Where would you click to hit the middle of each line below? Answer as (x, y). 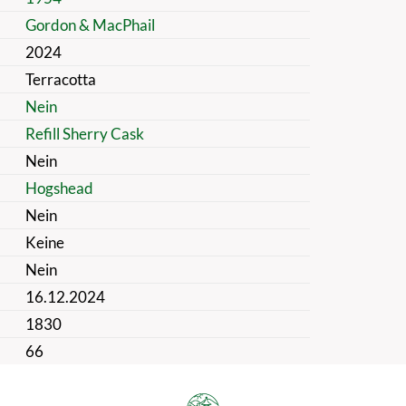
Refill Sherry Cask (84, 133)
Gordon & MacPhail (90, 24)
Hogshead (59, 188)
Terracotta (60, 79)
